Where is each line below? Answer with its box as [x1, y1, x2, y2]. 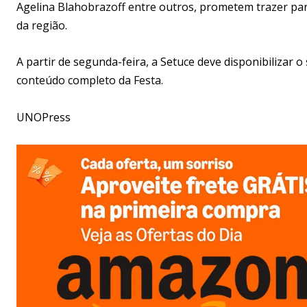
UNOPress [16, 109, 71, 125]
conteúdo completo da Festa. [16, 72, 163, 88]
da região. [16, 17, 67, 33]
